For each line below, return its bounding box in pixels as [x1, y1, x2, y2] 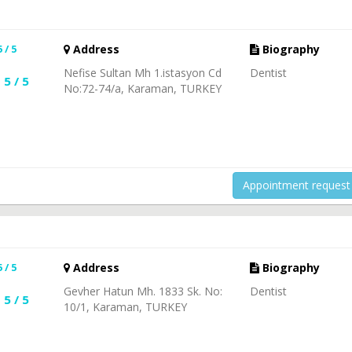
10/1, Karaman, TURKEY [63, 299, 187, 314]
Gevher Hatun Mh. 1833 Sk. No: [63, 283, 222, 299]
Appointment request [242, 177, 350, 192]
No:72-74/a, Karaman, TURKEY [63, 80, 222, 96]
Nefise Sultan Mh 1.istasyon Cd [63, 64, 222, 80]
